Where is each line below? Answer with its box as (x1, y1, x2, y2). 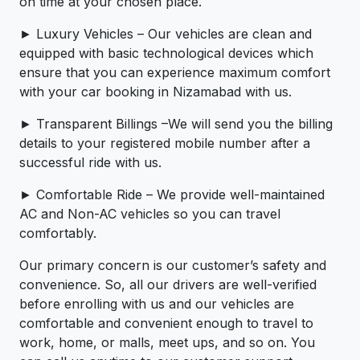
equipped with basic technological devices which (19, 45, 313, 62)
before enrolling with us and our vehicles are (19, 296, 294, 313)
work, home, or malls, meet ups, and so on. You (19, 334, 315, 351)
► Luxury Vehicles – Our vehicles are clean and (19, 26, 312, 43)
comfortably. (19, 225, 96, 242)
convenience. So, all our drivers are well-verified (19, 276, 317, 293)
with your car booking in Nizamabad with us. (19, 84, 292, 100)
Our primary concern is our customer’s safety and (19, 257, 326, 274)
